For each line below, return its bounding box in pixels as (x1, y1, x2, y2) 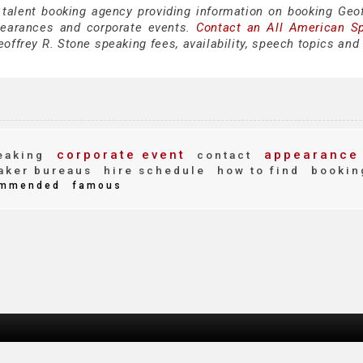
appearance (258, 147, 359, 162)
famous (67, 180, 122, 191)
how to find (212, 164, 300, 177)
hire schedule (99, 164, 206, 177)
